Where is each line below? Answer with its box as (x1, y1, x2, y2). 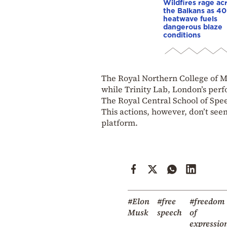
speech (157, 206, 182, 218)
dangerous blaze (163, 22, 222, 30)
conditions (163, 30, 201, 39)
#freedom (190, 195, 224, 207)
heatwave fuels (163, 14, 217, 22)
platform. (101, 117, 138, 128)
